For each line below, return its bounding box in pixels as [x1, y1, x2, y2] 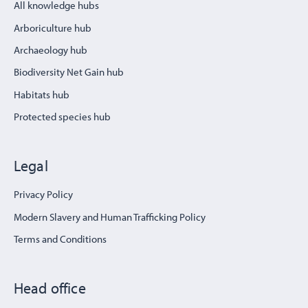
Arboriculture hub [14, 21, 91, 34]
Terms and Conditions [14, 232, 107, 246]
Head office [14, 278, 86, 298]
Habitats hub [14, 87, 69, 101]
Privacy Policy [14, 188, 73, 201]
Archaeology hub [14, 43, 87, 57]
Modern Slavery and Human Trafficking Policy [14, 210, 206, 223]
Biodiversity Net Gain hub [14, 65, 124, 79]
